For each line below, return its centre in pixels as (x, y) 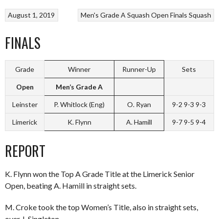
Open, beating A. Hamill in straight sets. (71, 186)
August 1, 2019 (32, 15)
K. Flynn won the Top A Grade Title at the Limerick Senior (100, 174)
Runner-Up (139, 69)
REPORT (25, 151)
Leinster (25, 104)
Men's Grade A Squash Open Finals (134, 15)
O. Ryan (139, 104)
